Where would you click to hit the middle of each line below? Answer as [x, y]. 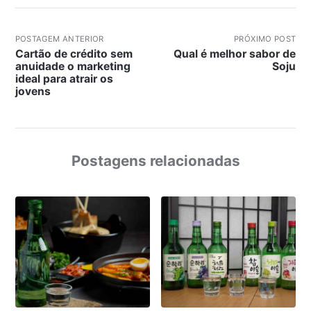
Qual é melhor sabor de [235, 53]
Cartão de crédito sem [74, 53]
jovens [33, 91]
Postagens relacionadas [155, 160]
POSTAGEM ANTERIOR [59, 39]
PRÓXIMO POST [265, 39]
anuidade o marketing [73, 66]
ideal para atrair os [64, 78]
